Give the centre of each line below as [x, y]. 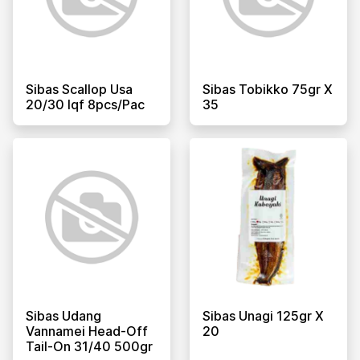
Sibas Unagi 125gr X [263, 315]
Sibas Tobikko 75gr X [268, 89]
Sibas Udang [63, 315]
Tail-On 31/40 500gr [89, 346]
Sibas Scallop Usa [79, 89]
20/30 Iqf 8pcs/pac [85, 104]
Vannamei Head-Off [87, 331]
